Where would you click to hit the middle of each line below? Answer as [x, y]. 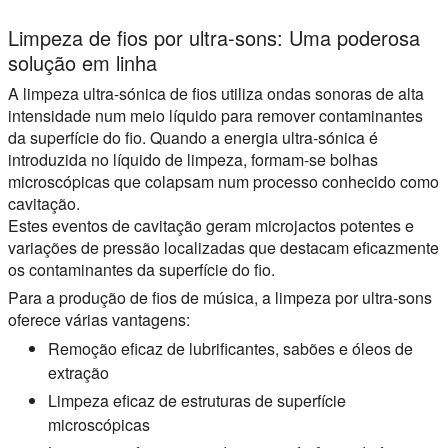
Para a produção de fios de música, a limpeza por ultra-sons [220, 297]
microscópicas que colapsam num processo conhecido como [223, 181]
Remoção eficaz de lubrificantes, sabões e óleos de [230, 348]
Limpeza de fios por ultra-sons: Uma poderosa [214, 37]
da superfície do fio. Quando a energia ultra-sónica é [193, 137]
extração [78, 372]
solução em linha [82, 62]
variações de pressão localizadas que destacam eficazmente [223, 247]
